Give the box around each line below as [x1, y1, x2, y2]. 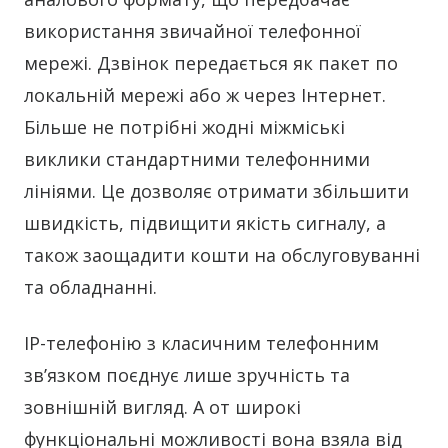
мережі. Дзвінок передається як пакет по [24, 51, 398, 76]
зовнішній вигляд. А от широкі [24, 395, 301, 420]
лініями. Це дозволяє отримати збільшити [24, 179, 409, 204]
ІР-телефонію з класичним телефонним [24, 331, 379, 356]
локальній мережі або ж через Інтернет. [24, 83, 386, 108]
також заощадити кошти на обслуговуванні [24, 243, 420, 268]
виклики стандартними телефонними [24, 147, 370, 172]
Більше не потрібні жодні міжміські [24, 115, 345, 140]
